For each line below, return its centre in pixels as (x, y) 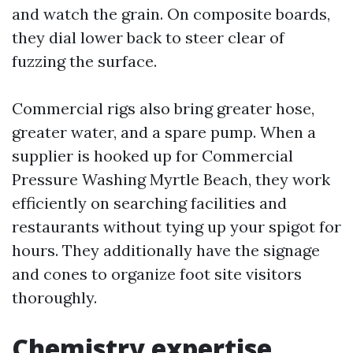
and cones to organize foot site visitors (157, 274)
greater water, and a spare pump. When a (164, 132)
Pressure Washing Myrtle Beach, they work (171, 179)
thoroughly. (54, 297)
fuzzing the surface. (84, 61)
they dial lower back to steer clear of (148, 37)
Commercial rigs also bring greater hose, (163, 108)
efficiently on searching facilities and (149, 203)
